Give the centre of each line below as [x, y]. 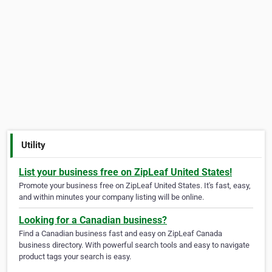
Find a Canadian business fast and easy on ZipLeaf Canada [121, 234]
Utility [34, 145]
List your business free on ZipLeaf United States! [125, 172]
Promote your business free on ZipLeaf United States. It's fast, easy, [135, 186]
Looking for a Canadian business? [93, 220]
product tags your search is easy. [75, 257]
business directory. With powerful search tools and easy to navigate [134, 245]
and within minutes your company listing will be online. [111, 197]
